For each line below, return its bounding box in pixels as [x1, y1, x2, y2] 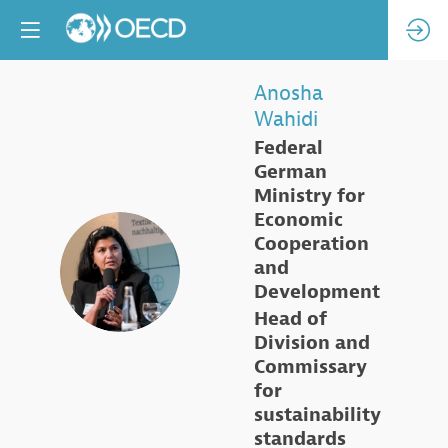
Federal [254, 135, 323, 160]
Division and [254, 331, 370, 356]
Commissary [254, 355, 367, 380]
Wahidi [254, 106, 318, 132]
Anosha [254, 80, 323, 106]
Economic [254, 207, 343, 232]
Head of [254, 307, 327, 332]
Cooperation [254, 231, 369, 256]
